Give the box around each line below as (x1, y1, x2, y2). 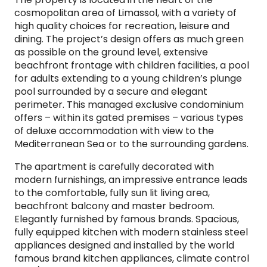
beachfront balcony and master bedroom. (14, 199, 215, 213)
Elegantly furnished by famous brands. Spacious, (14, 212, 239, 226)
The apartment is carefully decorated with (14, 160, 214, 173)
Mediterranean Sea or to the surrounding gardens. (14, 137, 249, 151)
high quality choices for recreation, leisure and (14, 19, 229, 33)
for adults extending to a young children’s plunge (14, 72, 242, 85)
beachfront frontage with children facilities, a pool (14, 58, 249, 72)
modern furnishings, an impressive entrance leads (14, 173, 247, 187)
